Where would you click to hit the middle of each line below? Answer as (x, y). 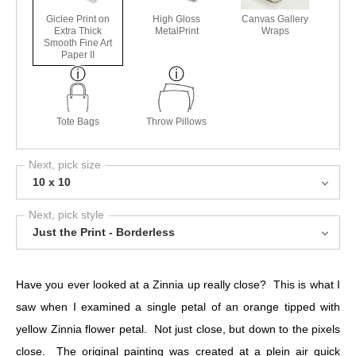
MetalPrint (176, 31)
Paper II (78, 55)
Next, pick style (66, 215)
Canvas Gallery (275, 19)
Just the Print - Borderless (104, 232)
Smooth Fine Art (78, 43)
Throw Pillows (177, 122)
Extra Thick (78, 31)
